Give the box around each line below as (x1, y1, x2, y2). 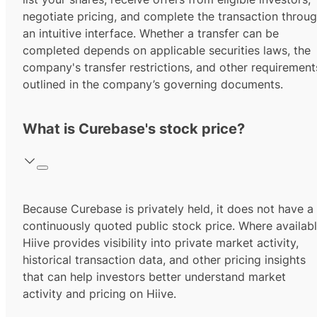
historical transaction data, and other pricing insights (23, 253, 306, 267)
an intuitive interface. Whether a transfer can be (23, 26, 279, 41)
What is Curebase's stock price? (23, 120, 245, 138)
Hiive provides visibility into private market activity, (23, 236, 299, 250)
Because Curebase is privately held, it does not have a (23, 202, 313, 217)
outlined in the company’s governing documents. (23, 77, 283, 92)
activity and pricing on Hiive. (23, 287, 176, 301)
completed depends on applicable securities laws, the (23, 43, 311, 58)
